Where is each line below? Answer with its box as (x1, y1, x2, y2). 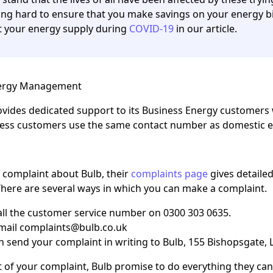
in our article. (174, 21, 237, 35)
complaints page (131, 166, 208, 180)
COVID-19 (129, 21, 174, 35)
